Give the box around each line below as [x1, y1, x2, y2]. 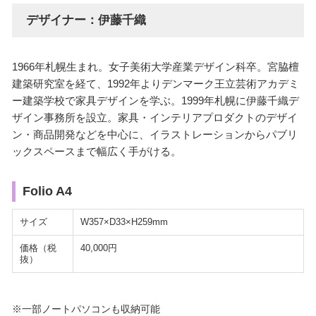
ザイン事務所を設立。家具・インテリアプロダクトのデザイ [11, 111, 298, 124]
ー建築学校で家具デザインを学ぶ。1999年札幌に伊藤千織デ [11, 95, 299, 107]
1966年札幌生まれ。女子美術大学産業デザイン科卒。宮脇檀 [11, 61, 299, 73]
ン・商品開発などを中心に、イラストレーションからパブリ [11, 128, 298, 141]
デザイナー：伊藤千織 [25, 13, 146, 28]
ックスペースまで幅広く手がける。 [11, 145, 181, 158]
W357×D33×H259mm [80, 217, 168, 228]
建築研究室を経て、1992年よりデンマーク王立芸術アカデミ [11, 78, 299, 90]
